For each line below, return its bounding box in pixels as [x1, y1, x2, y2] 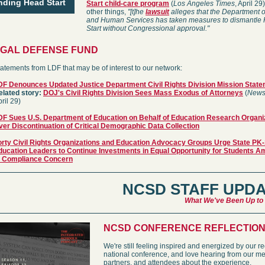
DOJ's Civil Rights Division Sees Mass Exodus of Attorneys [43, 89, 243, 97]
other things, [86, 8, 128, 16]
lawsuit [146, 8, 169, 16]
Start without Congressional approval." [86, 24, 209, 33]
